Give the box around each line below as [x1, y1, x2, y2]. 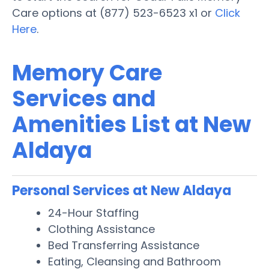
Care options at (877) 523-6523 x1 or [12, 5, 215, 20]
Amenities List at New [12, 109, 251, 140]
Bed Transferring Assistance [48, 237, 199, 253]
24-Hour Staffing [48, 205, 139, 220]
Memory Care [12, 57, 162, 88]
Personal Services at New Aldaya [12, 181, 231, 200]
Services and [12, 83, 156, 114]
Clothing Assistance [48, 221, 155, 237]
